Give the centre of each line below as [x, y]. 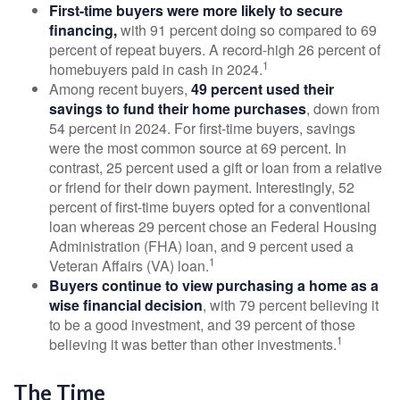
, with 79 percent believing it [291, 304]
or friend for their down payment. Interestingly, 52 [202, 187]
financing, [83, 29]
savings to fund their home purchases [178, 108]
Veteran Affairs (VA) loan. [129, 265]
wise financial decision [126, 304]
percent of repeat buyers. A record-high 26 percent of [215, 49]
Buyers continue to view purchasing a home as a [214, 285]
